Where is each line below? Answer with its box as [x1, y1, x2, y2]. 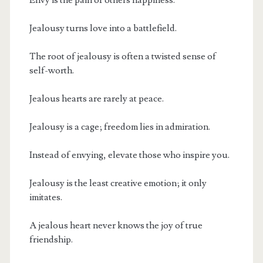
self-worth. [29, 64, 74, 76]
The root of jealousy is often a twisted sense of [29, 50, 216, 62]
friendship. [29, 233, 73, 245]
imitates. [29, 191, 62, 203]
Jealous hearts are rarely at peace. [29, 92, 164, 104]
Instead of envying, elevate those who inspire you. [29, 149, 230, 161]
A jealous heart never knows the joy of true [29, 219, 203, 231]
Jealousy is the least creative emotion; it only [29, 177, 207, 189]
